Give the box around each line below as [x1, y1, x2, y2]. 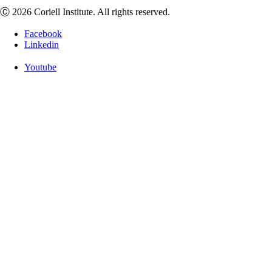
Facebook [24, 29, 62, 39]
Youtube [24, 61, 56, 72]
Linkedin [24, 39, 59, 50]
